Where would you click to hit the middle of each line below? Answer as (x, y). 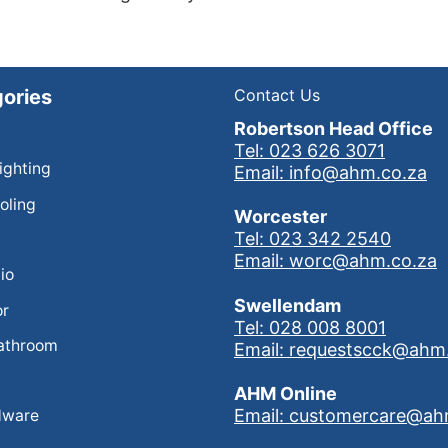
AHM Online (285, 393)
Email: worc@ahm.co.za (335, 260)
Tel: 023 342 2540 (312, 238)
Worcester (280, 216)
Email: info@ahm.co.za (330, 172)
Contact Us (277, 94)
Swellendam (287, 305)
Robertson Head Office (333, 128)
